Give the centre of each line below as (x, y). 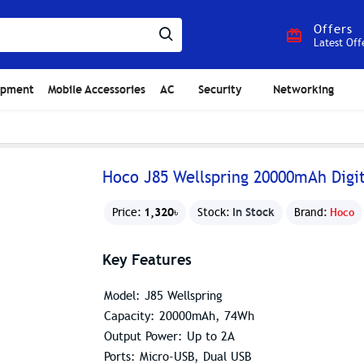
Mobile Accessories (96, 89)
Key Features (147, 260)
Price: (127, 212)
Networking (303, 89)
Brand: (311, 212)
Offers (333, 29)
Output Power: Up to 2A (169, 336)
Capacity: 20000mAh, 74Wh (179, 316)
